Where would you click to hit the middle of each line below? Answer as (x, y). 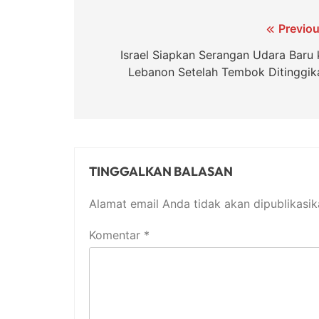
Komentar (116, 235)
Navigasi (124, 32)
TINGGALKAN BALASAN (161, 172)
